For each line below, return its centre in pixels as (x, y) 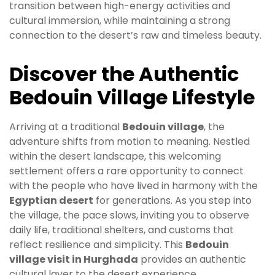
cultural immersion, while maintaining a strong (120, 20)
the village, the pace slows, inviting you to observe (129, 215)
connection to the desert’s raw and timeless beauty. (135, 35)
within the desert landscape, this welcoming (115, 156)
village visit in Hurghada (74, 259)
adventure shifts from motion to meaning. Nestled (130, 141)
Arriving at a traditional (66, 126)
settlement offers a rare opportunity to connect (126, 171)
